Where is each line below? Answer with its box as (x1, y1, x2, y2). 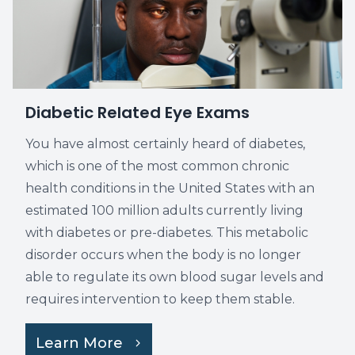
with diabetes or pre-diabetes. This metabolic (25, 225, 308, 240)
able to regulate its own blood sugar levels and (25, 269, 324, 284)
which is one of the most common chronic (25, 158, 289, 174)
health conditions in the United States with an (25, 181, 315, 196)
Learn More (36, 334, 123, 352)
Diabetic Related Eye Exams (25, 101, 250, 124)
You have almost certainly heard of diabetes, (25, 136, 305, 151)
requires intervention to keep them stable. (25, 292, 295, 307)
